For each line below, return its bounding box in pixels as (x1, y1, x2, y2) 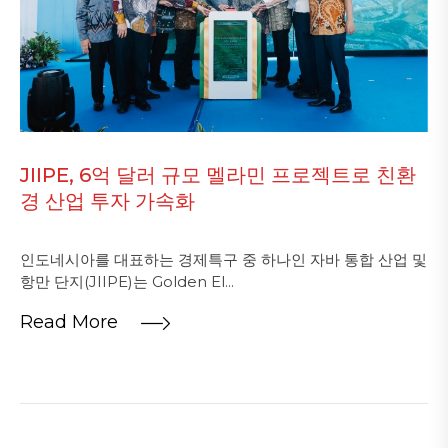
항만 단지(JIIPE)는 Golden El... (20, 271, 234, 291)
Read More (20, 310, 123, 333)
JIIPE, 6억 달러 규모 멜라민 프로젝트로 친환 (20, 162, 416, 187)
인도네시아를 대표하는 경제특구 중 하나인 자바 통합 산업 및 (20, 249, 427, 269)
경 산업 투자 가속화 (20, 188, 195, 213)
